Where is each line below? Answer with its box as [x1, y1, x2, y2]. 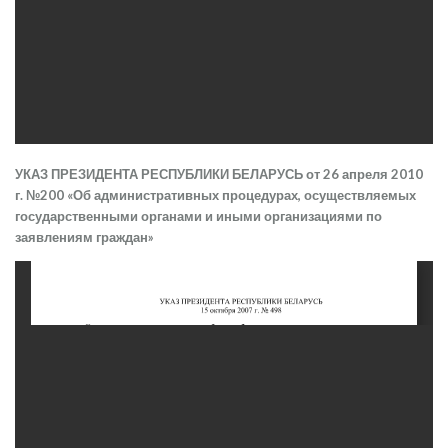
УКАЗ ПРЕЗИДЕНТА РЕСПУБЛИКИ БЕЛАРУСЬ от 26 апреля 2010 [15, 165, 423, 182]
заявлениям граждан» [15, 228, 154, 245]
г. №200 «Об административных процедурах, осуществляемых [15, 186, 416, 203]
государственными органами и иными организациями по [15, 207, 382, 224]
